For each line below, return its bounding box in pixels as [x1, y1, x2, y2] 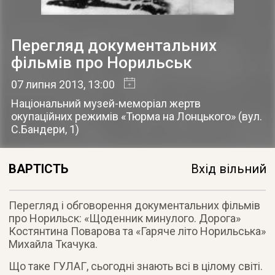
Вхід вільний [191, 161, 267, 176]
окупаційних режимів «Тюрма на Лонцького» [10, 109, 236, 123]
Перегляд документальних [10, 36, 217, 55]
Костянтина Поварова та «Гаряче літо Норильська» [9, 224, 266, 238]
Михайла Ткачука [9, 237, 96, 250]
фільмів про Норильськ [10, 53, 192, 72]
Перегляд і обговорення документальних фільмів [9, 198, 261, 212]
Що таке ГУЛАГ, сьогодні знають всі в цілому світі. [9, 259, 263, 273]
